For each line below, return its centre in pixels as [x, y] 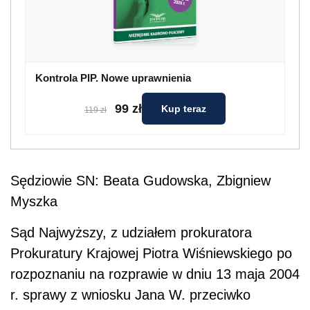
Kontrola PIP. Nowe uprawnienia [113, 78]
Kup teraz [184, 109]
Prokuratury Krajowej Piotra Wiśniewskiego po [151, 254]
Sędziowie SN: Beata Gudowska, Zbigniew [140, 181]
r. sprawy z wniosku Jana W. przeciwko [130, 295]
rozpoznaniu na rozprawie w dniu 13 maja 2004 [155, 274]
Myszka [34, 202]
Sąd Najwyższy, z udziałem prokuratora [131, 233]
